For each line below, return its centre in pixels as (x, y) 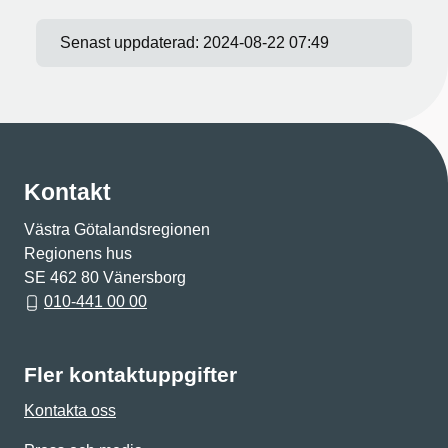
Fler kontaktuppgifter (130, 374)
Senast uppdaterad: (131, 42)
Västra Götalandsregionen (117, 229)
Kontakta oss (70, 410)
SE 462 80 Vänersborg (105, 277)
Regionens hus (78, 253)
